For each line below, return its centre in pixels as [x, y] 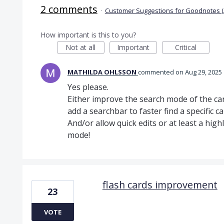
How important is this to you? [88, 34]
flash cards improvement [160, 184]
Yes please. [88, 87]
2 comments [69, 9]
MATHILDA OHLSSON [102, 72]
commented [156, 72]
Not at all [81, 47]
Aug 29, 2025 [203, 72]
